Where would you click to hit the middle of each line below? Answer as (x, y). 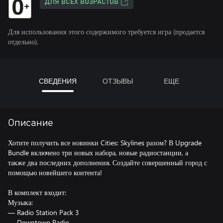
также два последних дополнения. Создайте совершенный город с (108, 163)
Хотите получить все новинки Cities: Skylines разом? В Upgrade (105, 143)
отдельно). (23, 42)
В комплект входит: (37, 192)
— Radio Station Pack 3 (44, 212)
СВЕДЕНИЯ (57, 81)
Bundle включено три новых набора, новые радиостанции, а (98, 153)
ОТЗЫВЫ (117, 81)
